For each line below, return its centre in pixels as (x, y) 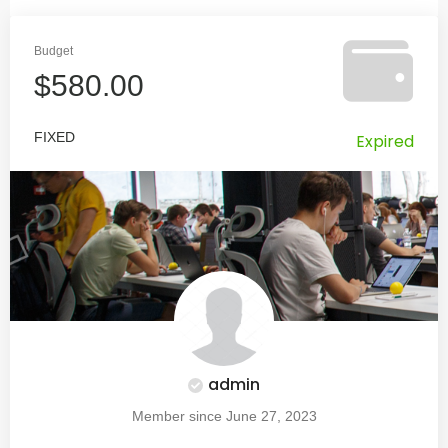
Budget (53, 50)
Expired (385, 141)
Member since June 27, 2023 (224, 415)
